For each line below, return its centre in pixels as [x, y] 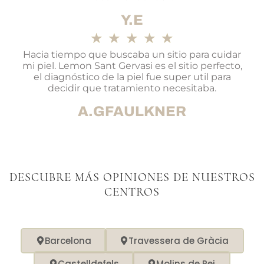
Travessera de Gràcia [178, 241]
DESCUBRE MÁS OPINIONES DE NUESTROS [132, 178]
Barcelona [68, 241]
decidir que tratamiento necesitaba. [132, 88]
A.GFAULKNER [132, 112]
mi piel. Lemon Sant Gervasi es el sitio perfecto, [132, 66]
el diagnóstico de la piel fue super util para [132, 77]
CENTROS [132, 192]
